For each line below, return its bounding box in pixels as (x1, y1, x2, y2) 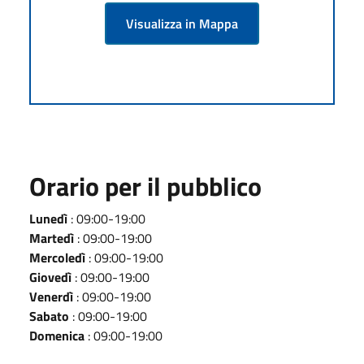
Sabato (29, 305, 69, 326)
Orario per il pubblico (29, 166, 262, 206)
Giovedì (29, 266, 71, 287)
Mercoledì (29, 247, 85, 267)
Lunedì (29, 208, 67, 228)
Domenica (29, 325, 84, 345)
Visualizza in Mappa (126, 13, 238, 33)
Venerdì (29, 286, 73, 306)
